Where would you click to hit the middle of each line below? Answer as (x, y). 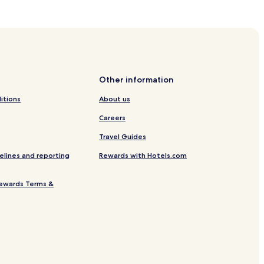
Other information (136, 79)
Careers (112, 117)
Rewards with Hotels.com (143, 155)
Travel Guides (123, 136)
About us (115, 98)
